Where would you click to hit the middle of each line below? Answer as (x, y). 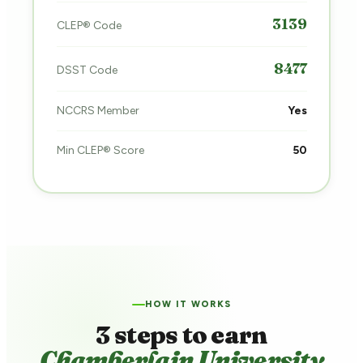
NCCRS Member (98, 110)
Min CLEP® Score (100, 150)
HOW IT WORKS (188, 305)
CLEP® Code (89, 25)
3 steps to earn (181, 335)
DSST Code (87, 70)
